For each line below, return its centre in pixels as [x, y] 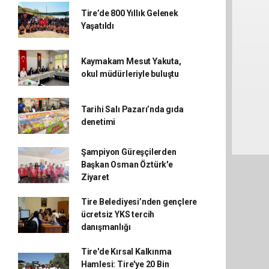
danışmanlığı [106, 227]
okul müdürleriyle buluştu [130, 74]
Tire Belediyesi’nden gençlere [139, 202]
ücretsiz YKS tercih [118, 214]
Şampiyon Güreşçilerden [128, 152]
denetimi [98, 122]
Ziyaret [95, 177]
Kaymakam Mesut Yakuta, [131, 61]
